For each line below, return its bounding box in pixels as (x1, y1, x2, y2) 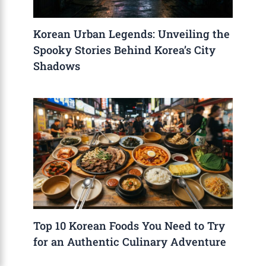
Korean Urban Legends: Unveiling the (33, 27, 230, 42)
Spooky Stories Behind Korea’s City (33, 43, 216, 58)
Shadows (33, 59, 81, 74)
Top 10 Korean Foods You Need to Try (33, 218, 226, 233)
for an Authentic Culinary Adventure (33, 234, 227, 249)
